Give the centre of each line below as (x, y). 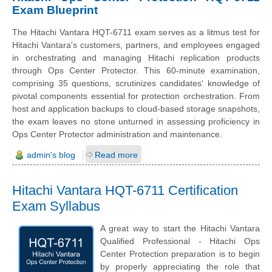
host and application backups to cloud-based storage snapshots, (136, 109)
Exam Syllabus (56, 206)
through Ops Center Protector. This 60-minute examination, (136, 71)
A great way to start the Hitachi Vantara (180, 228)
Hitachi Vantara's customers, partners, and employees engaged (136, 45)
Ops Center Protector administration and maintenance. (117, 134)
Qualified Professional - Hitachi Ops (180, 241)
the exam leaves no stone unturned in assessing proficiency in (136, 122)
